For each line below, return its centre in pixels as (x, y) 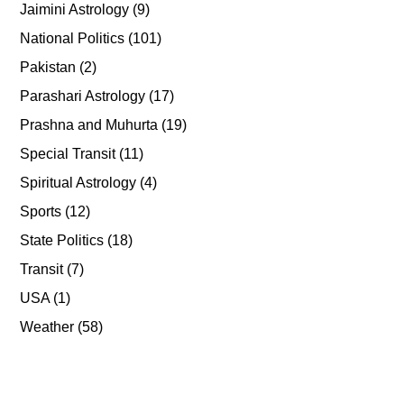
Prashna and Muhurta (89, 125)
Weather (47, 327)
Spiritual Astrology (78, 183)
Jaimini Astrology (75, 9)
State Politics (62, 240)
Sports (41, 211)
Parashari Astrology (83, 96)
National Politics (73, 38)
